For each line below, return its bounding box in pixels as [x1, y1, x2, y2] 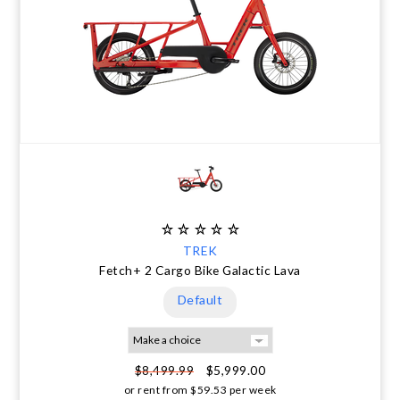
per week [227, 383, 277, 396]
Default [177, 292, 223, 307]
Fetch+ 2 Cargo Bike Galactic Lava [99, 262, 301, 278]
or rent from [123, 383, 188, 396]
